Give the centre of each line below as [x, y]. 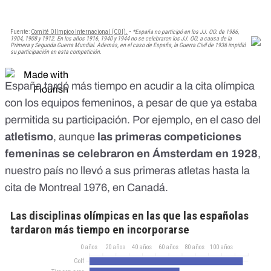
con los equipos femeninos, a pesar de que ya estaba [131, 103]
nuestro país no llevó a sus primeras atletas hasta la [127, 171]
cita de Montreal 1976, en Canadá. [88, 188]
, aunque [74, 137]
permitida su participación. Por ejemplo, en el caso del [133, 120]
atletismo [29, 137]
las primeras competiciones [168, 137]
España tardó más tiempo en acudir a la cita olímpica [130, 86]
